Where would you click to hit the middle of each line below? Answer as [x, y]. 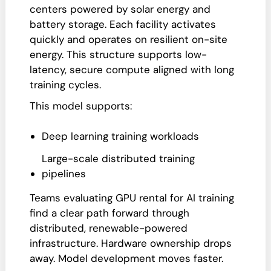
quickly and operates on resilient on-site [129, 39]
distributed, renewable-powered [109, 228]
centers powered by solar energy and [120, 9]
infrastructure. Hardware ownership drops [131, 243]
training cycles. [65, 85]
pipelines [64, 174]
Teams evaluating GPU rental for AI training [132, 198]
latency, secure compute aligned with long [132, 70]
